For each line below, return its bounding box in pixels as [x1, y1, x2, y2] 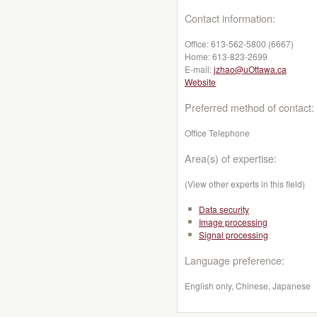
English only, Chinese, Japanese [185, 279, 311, 292]
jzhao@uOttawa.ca [214, 63, 287, 75]
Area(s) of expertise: [185, 151, 277, 166]
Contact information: [185, 11, 275, 25]
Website [185, 76, 216, 88]
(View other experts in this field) [185, 178, 305, 190]
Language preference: [185, 253, 284, 267]
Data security [199, 203, 249, 215]
